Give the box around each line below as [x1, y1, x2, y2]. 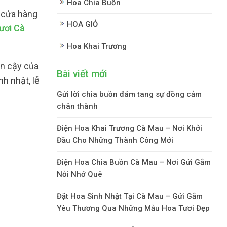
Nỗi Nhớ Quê [57, 169, 102, 179]
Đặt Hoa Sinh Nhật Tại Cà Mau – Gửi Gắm [57, 191, 203, 201]
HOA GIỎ [67, 19, 98, 29]
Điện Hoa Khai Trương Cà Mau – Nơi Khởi [57, 123, 202, 133]
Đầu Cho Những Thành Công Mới [57, 135, 173, 145]
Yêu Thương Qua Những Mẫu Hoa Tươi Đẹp [57, 203, 210, 213]
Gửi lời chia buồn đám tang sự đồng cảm [57, 89, 202, 99]
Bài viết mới [57, 67, 107, 80]
